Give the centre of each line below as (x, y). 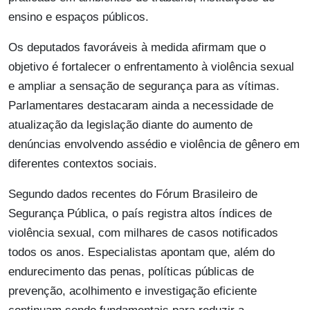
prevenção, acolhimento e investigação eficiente (133, 291)
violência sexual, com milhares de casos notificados (143, 233)
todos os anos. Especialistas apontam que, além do (142, 253)
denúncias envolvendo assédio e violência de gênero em (154, 145)
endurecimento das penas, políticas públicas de (131, 272)
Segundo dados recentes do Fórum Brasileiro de (133, 194)
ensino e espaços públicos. (79, 17)
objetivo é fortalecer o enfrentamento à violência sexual (151, 67)
